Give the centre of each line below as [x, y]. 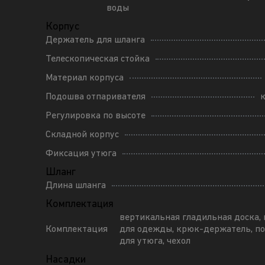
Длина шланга [76, 185]
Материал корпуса [85, 78]
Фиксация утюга [81, 153]
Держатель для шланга [96, 40]
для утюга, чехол [155, 241]
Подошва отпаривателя [96, 97]
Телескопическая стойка [98, 59]
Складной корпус [83, 135]
